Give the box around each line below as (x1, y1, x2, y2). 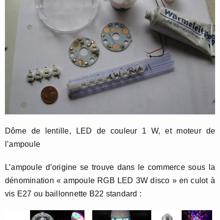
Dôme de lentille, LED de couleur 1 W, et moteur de (5, 127, 215, 135)
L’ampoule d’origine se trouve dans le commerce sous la (5, 163, 215, 171)
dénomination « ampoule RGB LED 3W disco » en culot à (5, 176, 215, 185)
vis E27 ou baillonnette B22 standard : (5, 190, 142, 198)
